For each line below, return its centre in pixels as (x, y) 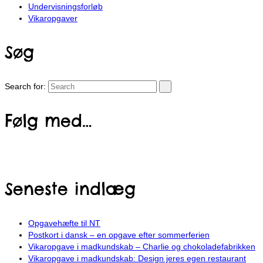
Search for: (25, 87)
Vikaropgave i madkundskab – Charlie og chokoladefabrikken (142, 247)
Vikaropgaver (53, 18)
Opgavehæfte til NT (64, 223)
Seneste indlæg (70, 189)
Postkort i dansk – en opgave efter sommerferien (119, 235)
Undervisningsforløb (65, 7)
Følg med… (48, 121)
